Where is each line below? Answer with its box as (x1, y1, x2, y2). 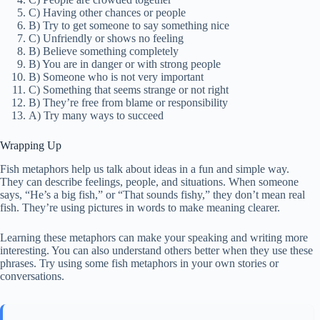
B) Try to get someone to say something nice (29, 19, 229, 31)
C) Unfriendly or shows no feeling (29, 31, 184, 44)
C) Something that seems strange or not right (29, 83, 229, 96)
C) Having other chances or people (29, 6, 186, 19)
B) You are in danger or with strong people (29, 57, 221, 70)
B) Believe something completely (29, 44, 179, 57)
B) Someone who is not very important (29, 70, 204, 83)
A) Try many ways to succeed (29, 109, 164, 121)
